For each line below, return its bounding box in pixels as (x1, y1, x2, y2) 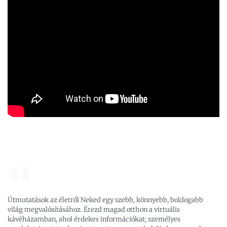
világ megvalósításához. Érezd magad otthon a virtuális (8, 205, 180, 214)
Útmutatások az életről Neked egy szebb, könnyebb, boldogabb (8, 196, 203, 205)
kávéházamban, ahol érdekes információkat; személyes (8, 215, 180, 224)
